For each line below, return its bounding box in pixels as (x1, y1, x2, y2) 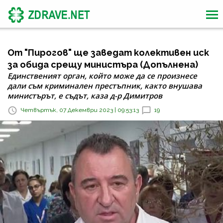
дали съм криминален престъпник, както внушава (7, 81, 202, 91)
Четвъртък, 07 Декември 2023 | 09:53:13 (20, 107, 139, 114)
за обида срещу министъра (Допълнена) (7, 59, 198, 70)
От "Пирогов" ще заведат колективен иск (7, 47, 209, 58)
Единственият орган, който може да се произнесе (7, 71, 197, 81)
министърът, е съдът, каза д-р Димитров (7, 91, 162, 101)
